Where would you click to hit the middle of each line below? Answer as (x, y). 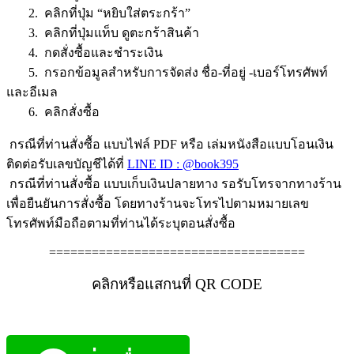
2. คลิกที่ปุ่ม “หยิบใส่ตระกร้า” (98, 13)
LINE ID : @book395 (183, 164)
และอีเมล (32, 92)
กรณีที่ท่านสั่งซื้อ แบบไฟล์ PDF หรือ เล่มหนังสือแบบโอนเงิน (170, 144)
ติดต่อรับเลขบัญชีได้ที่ (67, 164)
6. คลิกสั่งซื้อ (53, 111)
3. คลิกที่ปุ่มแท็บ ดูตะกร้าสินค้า (103, 32)
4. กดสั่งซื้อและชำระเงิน (85, 52)
